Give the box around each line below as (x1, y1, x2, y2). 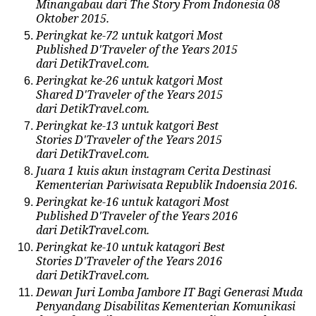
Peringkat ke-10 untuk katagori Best (36, 238, 225, 255)
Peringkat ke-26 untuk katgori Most (36, 72, 223, 88)
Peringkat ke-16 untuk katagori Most (36, 193, 229, 209)
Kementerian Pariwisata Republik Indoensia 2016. (36, 176, 298, 193)
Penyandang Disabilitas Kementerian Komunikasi (36, 298, 296, 314)
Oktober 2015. (36, 10, 109, 26)
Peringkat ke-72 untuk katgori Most (36, 27, 223, 43)
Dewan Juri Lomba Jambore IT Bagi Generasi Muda (36, 284, 303, 300)
